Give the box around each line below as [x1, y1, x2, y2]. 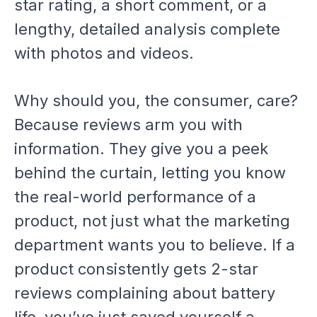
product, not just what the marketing [14, 212, 290, 231]
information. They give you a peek [14, 139, 268, 158]
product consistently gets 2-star [14, 260, 258, 279]
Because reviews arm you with [14, 115, 243, 134]
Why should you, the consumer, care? [14, 91, 298, 110]
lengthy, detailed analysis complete [14, 20, 280, 39]
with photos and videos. [14, 44, 194, 63]
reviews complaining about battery [14, 284, 275, 303]
